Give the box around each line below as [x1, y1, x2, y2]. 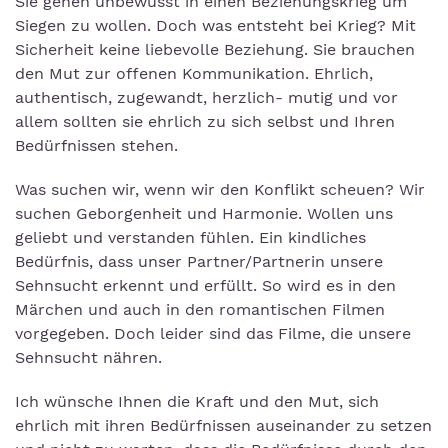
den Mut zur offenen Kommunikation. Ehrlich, [15, 64, 373, 84]
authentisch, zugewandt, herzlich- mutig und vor [15, 88, 398, 108]
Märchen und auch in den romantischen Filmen [15, 300, 385, 320]
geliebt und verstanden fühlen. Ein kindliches [15, 228, 366, 248]
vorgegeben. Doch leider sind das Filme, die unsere [15, 324, 411, 344]
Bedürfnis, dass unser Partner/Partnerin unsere [15, 252, 383, 272]
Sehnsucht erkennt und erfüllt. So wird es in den [15, 276, 396, 296]
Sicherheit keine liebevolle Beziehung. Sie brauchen [15, 40, 415, 60]
